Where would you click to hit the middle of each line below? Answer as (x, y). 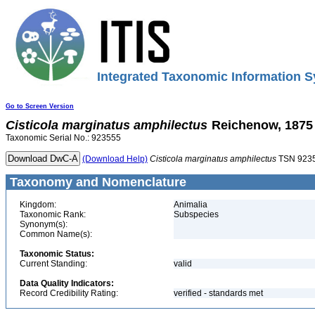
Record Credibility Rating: (69, 293)
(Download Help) (115, 159)
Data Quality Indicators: (67, 283)
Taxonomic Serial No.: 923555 (63, 138)
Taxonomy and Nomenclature (96, 182)
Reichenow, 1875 (262, 125)
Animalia (191, 205)
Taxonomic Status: (57, 254)
